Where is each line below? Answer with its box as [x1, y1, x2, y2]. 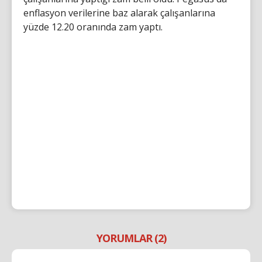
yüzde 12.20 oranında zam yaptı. [23, 20, 163, 33]
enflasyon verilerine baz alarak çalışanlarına [23, 6, 215, 19]
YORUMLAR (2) [96, 230, 166, 245]
